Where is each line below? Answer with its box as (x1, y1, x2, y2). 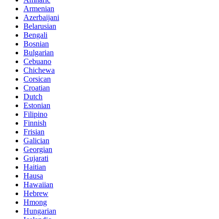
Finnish (23, 119, 46, 128)
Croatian (23, 84, 50, 92)
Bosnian (23, 40, 49, 48)
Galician (23, 136, 49, 145)
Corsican (23, 75, 51, 84)
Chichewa (23, 66, 55, 75)
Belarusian (23, 22, 56, 31)
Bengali (23, 31, 47, 40)
